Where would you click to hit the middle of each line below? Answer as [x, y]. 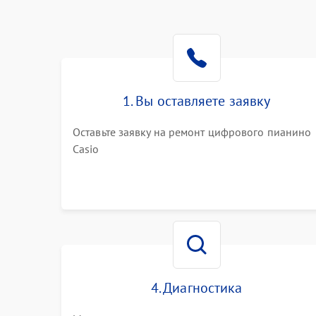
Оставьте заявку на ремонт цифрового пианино [192, 132]
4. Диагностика [196, 288]
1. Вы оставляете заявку [197, 101]
